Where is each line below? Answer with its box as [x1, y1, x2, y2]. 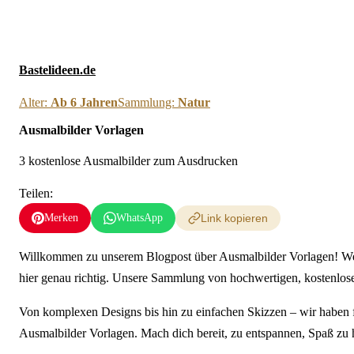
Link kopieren [201, 212, 268, 225]
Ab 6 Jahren [51, 96, 118, 109]
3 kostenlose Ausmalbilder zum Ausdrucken [19, 154, 238, 168]
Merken [44, 212, 78, 224]
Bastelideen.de [19, 63, 96, 77]
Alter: [19, 96, 51, 109]
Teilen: [19, 186, 53, 201]
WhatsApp [116, 212, 163, 224]
